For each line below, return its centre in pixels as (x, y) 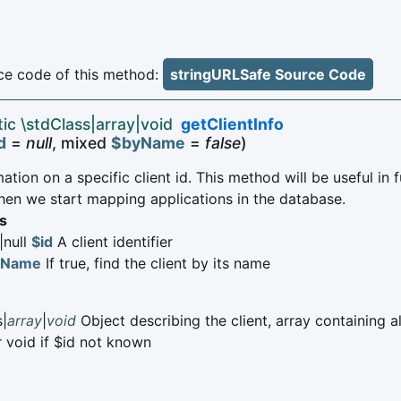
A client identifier (113, 242)
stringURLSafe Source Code (268, 75)
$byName (148, 143)
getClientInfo (232, 124)
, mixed (81, 143)
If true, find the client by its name (156, 264)
